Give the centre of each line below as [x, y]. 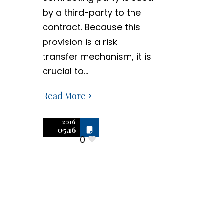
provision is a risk [80, 42]
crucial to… [65, 71]
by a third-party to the [92, 12]
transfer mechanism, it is [97, 56]
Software [77, 187]
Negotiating [88, 160]
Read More [64, 96]
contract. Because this [91, 27]
